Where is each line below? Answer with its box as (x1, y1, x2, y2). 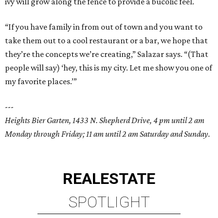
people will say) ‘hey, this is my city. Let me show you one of (5, 63, 212, 73)
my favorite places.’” (5, 76, 77, 87)
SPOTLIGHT (68, 193, 150, 212)
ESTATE (100, 169, 155, 188)
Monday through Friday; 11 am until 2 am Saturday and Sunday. (5, 129, 210, 139)
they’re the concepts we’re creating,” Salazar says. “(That (5, 49, 208, 59)
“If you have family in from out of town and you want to (5, 22, 202, 32)
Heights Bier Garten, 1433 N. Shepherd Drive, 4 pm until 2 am (5, 115, 204, 126)
